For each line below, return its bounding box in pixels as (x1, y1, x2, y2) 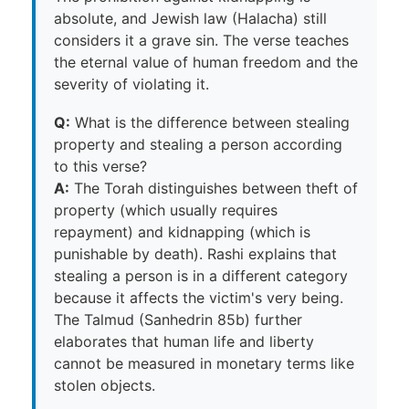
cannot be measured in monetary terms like (54, 353, 354, 372)
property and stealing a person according (54, 134, 342, 153)
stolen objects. (54, 375, 155, 394)
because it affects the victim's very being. (54, 288, 343, 307)
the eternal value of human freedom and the (54, 52, 358, 71)
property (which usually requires (54, 200, 278, 219)
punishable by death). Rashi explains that (54, 244, 337, 263)
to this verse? (54, 156, 147, 175)
